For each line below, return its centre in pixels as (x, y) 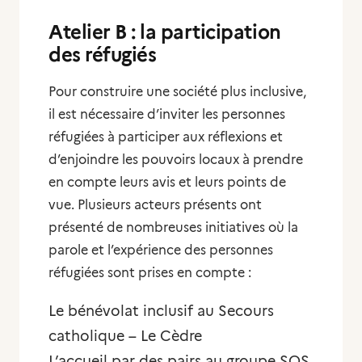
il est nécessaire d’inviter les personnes (167, 114)
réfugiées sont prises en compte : (150, 273)
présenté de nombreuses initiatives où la (173, 227)
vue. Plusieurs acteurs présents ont (155, 205)
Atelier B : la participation (165, 32)
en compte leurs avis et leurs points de (167, 182)
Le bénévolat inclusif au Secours (161, 311)
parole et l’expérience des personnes (161, 250)
